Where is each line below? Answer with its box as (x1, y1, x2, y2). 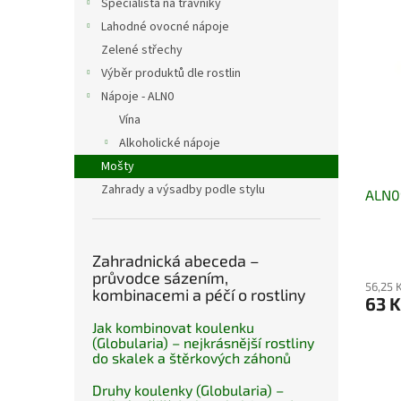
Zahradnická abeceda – (92, 251, 260, 271)
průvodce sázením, (92, 268, 228, 288)
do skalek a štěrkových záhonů (92, 349, 291, 367)
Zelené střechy (101, 41, 183, 60)
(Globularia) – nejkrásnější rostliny (92, 334, 314, 352)
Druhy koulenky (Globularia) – (92, 381, 284, 399)
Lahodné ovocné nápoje (101, 18, 229, 37)
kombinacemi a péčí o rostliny (92, 285, 306, 305)
